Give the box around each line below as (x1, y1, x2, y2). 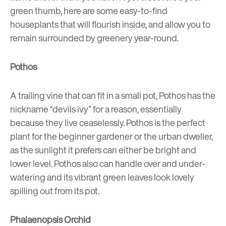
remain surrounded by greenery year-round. (10, 31, 179, 45)
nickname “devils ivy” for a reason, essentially (10, 102, 182, 116)
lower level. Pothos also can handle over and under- (10, 157, 205, 171)
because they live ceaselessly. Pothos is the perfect (10, 116, 205, 130)
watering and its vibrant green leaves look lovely (10, 171, 194, 184)
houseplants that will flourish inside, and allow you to (10, 18, 210, 31)
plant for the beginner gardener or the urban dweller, (10, 130, 213, 143)
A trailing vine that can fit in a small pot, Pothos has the (10, 89, 215, 102)
